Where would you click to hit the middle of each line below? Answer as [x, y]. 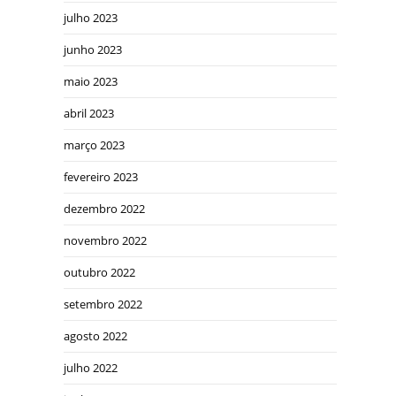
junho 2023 [93, 49]
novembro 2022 [106, 240]
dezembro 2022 [105, 209]
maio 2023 [91, 81]
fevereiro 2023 [101, 177]
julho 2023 [91, 18]
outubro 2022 [100, 272]
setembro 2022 [103, 304]
